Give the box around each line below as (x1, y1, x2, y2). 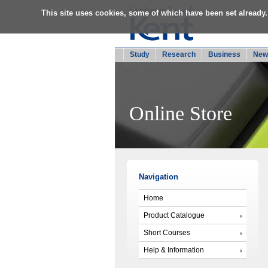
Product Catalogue (144, 211, 205, 219)
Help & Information (144, 246, 204, 254)
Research (162, 50, 196, 59)
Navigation (139, 173, 178, 181)
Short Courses (144, 229, 190, 236)
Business (208, 50, 240, 59)
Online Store (129, 102, 232, 124)
